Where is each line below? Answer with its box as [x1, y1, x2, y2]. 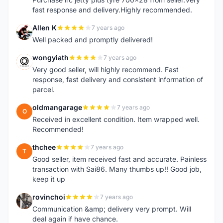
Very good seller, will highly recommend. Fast [32, 65, 179, 74]
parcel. [32, 85, 55, 94]
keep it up [32, 175, 65, 183]
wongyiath [32, 53, 69, 62]
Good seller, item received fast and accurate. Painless [32, 155, 207, 163]
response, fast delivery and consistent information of [32, 75, 203, 84]
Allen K [32, 23, 57, 32]
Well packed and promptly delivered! [32, 35, 153, 44]
